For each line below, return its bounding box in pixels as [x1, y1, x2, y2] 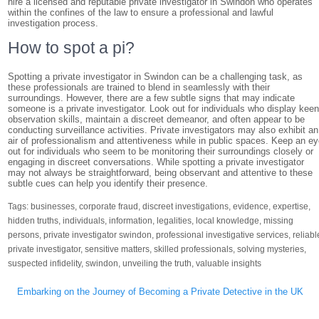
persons [8, 230, 40, 240]
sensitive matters [85, 244, 150, 254]
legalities [157, 216, 192, 226]
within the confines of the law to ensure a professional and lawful [8, 7, 274, 18]
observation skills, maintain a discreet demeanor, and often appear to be [8, 114, 305, 125]
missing [263, 216, 294, 226]
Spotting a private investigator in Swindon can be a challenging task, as [8, 71, 303, 82]
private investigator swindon [43, 230, 152, 240]
